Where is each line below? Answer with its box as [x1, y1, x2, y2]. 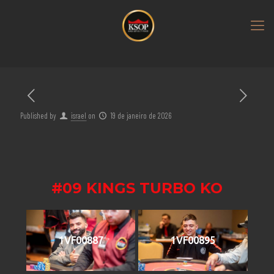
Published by [20, 111, 56, 120]
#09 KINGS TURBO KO [51, 179, 223, 197]
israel [71, 111, 87, 120]
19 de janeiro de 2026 [110, 111, 172, 120]
